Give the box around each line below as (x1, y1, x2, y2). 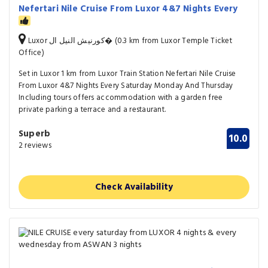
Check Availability (95, 179, 173, 194)
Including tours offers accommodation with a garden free (19, 91, 223, 104)
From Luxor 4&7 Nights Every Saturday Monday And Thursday (19, 79, 233, 92)
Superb (19, 126, 51, 141)
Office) (19, 46, 44, 59)
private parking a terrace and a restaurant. (19, 103, 166, 116)
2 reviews (19, 139, 51, 152)
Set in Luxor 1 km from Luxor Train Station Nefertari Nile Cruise (19, 67, 236, 80)
